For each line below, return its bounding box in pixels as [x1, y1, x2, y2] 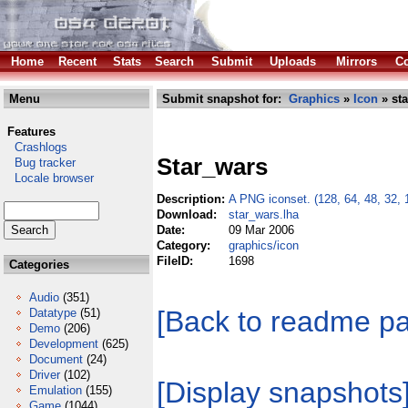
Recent [58, 55, 97, 68]
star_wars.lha [229, 208, 299, 221]
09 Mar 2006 [229, 223, 294, 237]
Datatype [29, 306, 76, 320]
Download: [157, 208, 220, 221]
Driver [29, 368, 60, 382]
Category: [157, 239, 214, 252]
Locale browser [4, 171, 94, 185]
